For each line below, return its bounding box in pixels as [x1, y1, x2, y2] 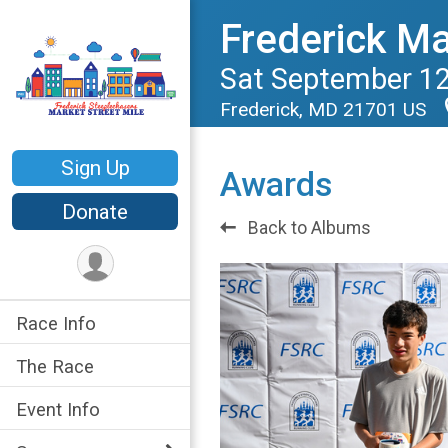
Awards [220, 165, 332, 204]
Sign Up [60, 156, 130, 181]
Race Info [16, 312, 96, 334]
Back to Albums [244, 218, 371, 238]
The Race [16, 355, 94, 377]
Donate [62, 199, 128, 224]
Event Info [16, 398, 100, 420]
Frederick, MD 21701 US [220, 98, 431, 121]
